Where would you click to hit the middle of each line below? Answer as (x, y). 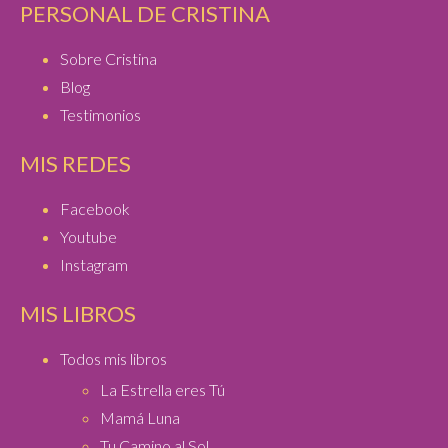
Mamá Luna (140, 418)
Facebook (95, 209)
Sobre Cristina (108, 59)
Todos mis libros (113, 359)
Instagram (94, 265)
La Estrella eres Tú (162, 390)
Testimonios (100, 115)
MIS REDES (75, 164)
